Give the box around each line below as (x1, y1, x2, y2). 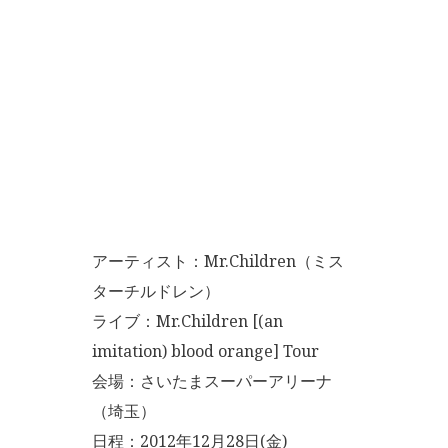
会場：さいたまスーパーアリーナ (92, 370, 332, 392)
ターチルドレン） (92, 280, 220, 302)
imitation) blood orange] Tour (92, 340, 319, 362)
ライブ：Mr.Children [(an (92, 310, 283, 332)
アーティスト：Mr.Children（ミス (92, 250, 344, 272)
